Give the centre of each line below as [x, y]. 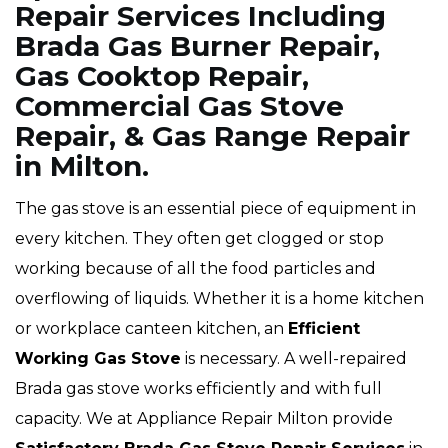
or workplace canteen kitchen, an [151, 328]
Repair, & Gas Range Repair [212, 136]
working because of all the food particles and [195, 268]
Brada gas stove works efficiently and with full [198, 388]
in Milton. [82, 166]
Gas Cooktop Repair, [162, 76]
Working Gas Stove [98, 358]
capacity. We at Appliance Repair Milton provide [204, 418]
